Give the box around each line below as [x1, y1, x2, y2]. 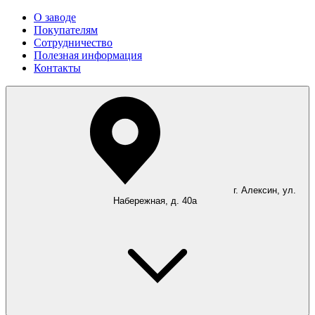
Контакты [34, 62, 81, 74]
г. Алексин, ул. [233, 185, 296, 195]
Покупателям [34, 24, 98, 36]
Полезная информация [34, 49, 142, 61]
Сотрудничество [34, 37, 112, 49]
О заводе [34, 11, 76, 23]
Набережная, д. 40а [113, 195, 197, 206]
